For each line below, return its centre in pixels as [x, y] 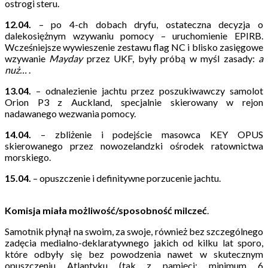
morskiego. [28, 157]
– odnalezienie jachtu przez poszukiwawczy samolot [147, 90]
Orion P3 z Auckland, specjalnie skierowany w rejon [134, 102]
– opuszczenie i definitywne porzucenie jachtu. [126, 178]
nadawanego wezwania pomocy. [70, 113]
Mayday [68, 58]
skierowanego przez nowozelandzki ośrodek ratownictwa [134, 145]
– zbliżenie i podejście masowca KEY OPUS [147, 134]
